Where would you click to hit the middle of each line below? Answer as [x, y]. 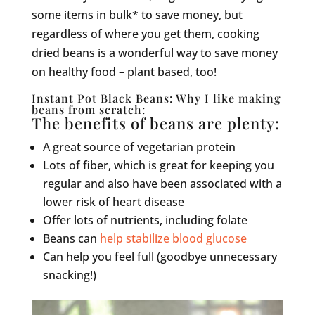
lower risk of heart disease [113, 201]
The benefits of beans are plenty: [155, 123]
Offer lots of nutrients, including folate [145, 220]
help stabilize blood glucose [173, 238]
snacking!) [69, 275]
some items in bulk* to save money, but [137, 14]
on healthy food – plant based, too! [124, 71]
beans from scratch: [88, 109]
